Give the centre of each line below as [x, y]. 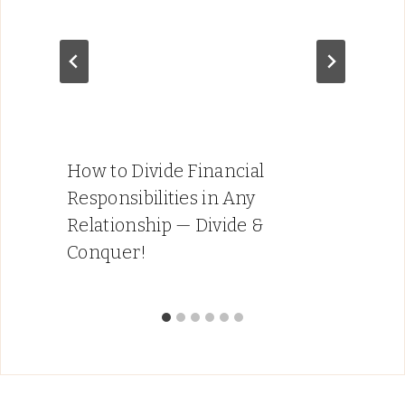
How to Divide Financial [166, 171]
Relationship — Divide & [166, 226]
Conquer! [107, 253]
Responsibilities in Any [161, 198]
